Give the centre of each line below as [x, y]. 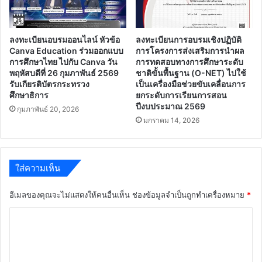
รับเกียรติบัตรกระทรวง [49, 84]
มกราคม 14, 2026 [171, 120]
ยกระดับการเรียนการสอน [181, 95]
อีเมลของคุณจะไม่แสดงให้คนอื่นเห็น [70, 194]
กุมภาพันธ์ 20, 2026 [48, 109]
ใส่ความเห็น [38, 168]
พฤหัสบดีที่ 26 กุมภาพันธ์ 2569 [64, 73]
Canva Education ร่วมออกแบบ [66, 50]
